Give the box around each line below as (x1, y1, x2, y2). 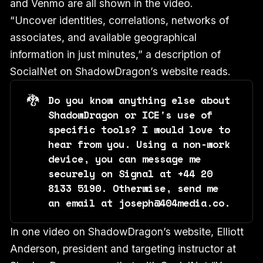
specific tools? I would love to (48, 122, 231, 137)
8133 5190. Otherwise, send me (48, 181, 219, 195)
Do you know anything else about (48, 93, 231, 107)
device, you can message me (48, 151, 201, 166)
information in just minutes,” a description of (9, 48, 221, 60)
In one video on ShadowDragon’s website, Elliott (9, 225, 244, 238)
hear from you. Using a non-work (48, 137, 231, 151)
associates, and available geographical (9, 31, 197, 43)
